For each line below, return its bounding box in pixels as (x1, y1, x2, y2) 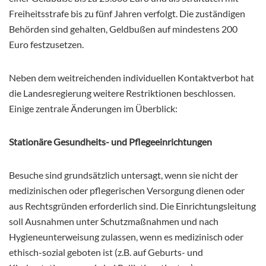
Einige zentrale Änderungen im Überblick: (9, 102, 178, 114)
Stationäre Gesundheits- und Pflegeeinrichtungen (9, 135, 212, 147)
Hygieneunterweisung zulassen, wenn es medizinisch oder (9, 230, 243, 242)
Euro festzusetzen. (9, 38, 84, 50)
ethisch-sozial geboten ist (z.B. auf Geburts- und (9, 246, 203, 258)
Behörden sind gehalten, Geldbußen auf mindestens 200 (9, 23, 237, 34)
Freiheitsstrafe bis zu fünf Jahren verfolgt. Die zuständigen (9, 7, 245, 19)
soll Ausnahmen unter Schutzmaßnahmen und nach (9, 215, 218, 227)
